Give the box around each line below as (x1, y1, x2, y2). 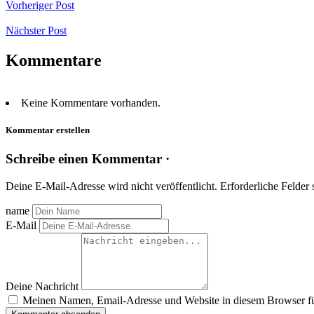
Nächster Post (6, 24, 67, 36)
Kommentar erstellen (6, 124, 90, 135)
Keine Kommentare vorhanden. (21, 96, 161, 109)
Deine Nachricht (6, 280, 78, 292)
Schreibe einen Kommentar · (6, 151, 170, 166)
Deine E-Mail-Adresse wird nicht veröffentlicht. (6, 179, 217, 192)
